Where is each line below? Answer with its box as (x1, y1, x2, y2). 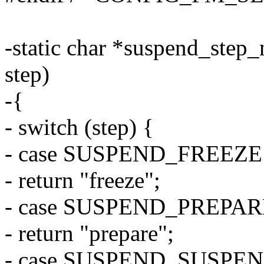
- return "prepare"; (5, 220, 174, 246)
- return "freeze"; (5, 167, 160, 193)
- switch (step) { (5, 114, 154, 140)
